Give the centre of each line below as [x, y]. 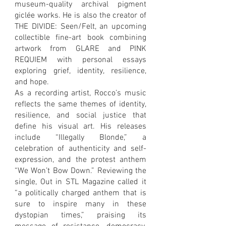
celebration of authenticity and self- [80, 149]
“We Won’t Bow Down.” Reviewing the [80, 171]
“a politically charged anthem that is [80, 193]
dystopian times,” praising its [80, 215]
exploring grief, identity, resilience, [80, 71]
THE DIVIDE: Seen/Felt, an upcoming [80, 26]
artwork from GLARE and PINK [80, 49]
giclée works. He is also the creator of [80, 15]
